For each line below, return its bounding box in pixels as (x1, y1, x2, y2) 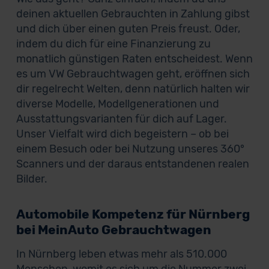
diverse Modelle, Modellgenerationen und (16, 97, 219, 110)
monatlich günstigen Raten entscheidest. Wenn (16, 52, 253, 65)
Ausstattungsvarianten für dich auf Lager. (16, 112, 227, 125)
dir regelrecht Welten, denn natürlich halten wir (16, 82, 250, 95)
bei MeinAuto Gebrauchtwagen (16, 222, 211, 237)
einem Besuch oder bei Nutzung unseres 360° (16, 142, 244, 156)
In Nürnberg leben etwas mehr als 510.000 (16, 247, 227, 261)
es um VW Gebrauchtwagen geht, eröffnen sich (16, 67, 250, 80)
